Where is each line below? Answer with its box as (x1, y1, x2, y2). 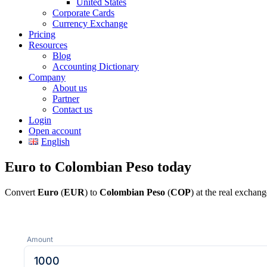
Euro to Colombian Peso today (5, 159, 191, 175)
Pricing (29, 29, 55, 39)
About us (52, 83, 87, 93)
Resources (29, 40, 67, 50)
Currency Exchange (52, 18, 128, 29)
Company (29, 72, 66, 82)
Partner (52, 94, 79, 104)
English (41, 136, 70, 147)
